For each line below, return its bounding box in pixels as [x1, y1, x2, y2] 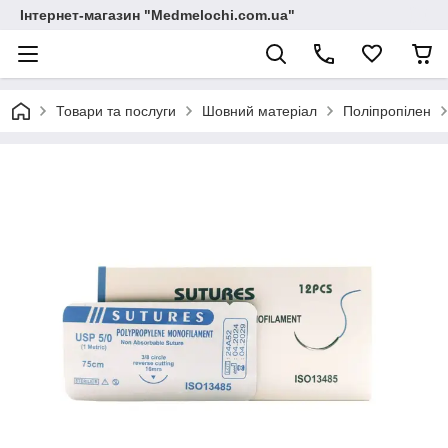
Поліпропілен [343, 103, 431, 119]
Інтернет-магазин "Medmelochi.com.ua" [20, 7, 295, 23]
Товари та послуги [56, 103, 176, 119]
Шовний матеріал [202, 103, 317, 119]
